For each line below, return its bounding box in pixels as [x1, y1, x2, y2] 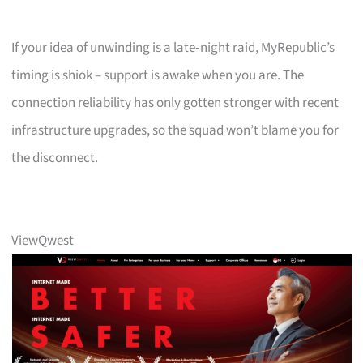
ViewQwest [11, 230, 75, 250]
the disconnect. [11, 147, 99, 168]
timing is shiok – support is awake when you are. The [11, 65, 305, 85]
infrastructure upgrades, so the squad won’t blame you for [11, 120, 340, 140]
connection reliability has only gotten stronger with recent [11, 92, 340, 113]
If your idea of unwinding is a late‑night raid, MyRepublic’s [11, 37, 335, 58]
